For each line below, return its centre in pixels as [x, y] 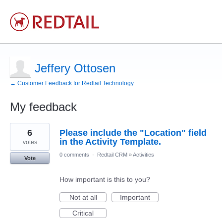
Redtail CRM [112, 155]
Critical [83, 213]
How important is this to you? [105, 179]
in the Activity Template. [110, 142]
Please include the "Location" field [133, 133]
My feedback [43, 107]
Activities [143, 155]
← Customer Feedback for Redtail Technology [72, 83]
